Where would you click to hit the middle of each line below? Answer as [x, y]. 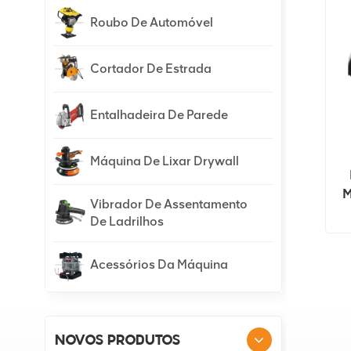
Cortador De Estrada [151, 69]
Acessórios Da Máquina [159, 265]
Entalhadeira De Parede [159, 115]
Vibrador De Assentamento [169, 204]
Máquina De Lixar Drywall [165, 161]
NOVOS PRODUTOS [117, 342]
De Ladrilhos [127, 222]
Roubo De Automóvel [152, 23]
